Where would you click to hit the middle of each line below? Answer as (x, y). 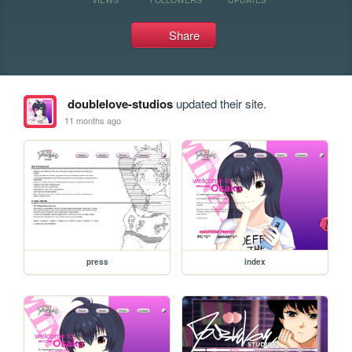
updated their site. (219, 103)
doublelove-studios (120, 104)
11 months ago (93, 120)
